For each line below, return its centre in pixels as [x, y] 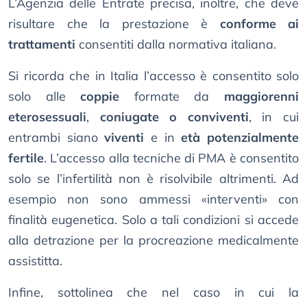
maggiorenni [262, 97]
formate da [172, 97]
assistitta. [35, 261]
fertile [26, 158]
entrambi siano [57, 138]
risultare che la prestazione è [114, 24]
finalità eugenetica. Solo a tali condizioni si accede [153, 220]
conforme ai [259, 24]
